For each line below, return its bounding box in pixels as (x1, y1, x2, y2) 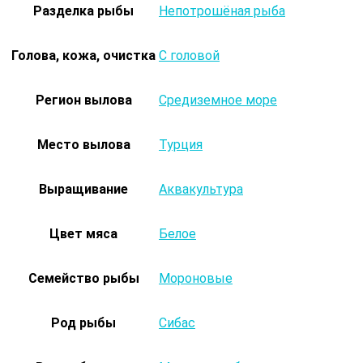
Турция (159, 137, 203, 152)
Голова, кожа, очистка (11, 48, 156, 63)
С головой (159, 48, 220, 63)
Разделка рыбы (33, 3, 134, 19)
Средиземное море (159, 92, 277, 108)
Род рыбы (51, 315, 116, 331)
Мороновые (159, 271, 233, 286)
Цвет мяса (49, 226, 117, 241)
